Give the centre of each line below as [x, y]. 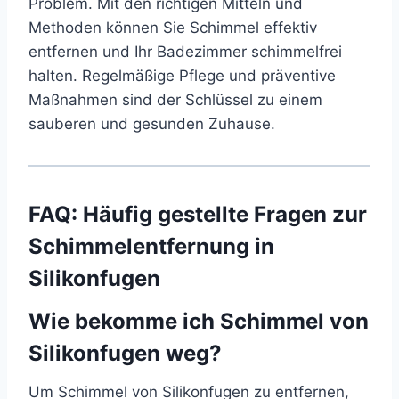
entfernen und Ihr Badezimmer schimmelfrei [185, 52]
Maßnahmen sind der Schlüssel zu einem [175, 100]
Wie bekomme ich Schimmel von [199, 322]
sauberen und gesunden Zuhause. [152, 124]
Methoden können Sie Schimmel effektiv [173, 28]
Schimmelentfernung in [151, 247]
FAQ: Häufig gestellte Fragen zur [198, 215]
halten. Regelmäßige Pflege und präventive [182, 76]
